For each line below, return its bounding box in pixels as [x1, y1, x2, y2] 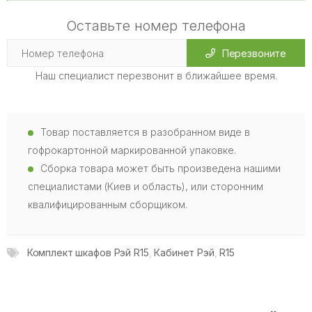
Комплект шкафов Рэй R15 [26, 247, 149, 258]
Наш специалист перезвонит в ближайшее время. [35, 70, 277, 81]
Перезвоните [221, 47, 287, 59]
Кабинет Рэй [154, 247, 214, 258]
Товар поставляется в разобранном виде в [40, 126, 250, 138]
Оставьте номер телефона [66, 17, 246, 34]
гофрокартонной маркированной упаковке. [28, 144, 236, 156]
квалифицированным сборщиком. [28, 198, 187, 210]
